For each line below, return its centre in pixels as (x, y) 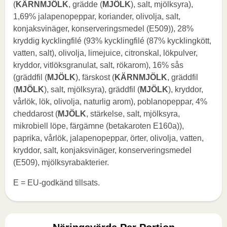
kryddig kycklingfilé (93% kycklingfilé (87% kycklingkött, (112, 41)
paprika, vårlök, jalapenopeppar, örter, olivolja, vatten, (108, 138)
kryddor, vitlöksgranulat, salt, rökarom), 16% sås (98, 65)
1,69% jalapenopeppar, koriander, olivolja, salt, (97, 16)
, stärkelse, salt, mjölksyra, (133, 114)
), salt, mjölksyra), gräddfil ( (92, 89)
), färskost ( (95, 77)
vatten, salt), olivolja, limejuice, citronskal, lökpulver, (105, 53)
